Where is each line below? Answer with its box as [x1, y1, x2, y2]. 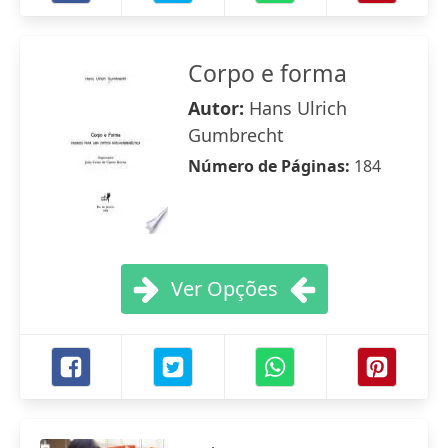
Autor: [188, 96, 249, 120]
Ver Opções [170, 275, 278, 302]
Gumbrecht [188, 123, 284, 147]
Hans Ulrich [249, 96, 347, 120]
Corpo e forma [188, 57, 347, 89]
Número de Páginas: [188, 155, 354, 177]
